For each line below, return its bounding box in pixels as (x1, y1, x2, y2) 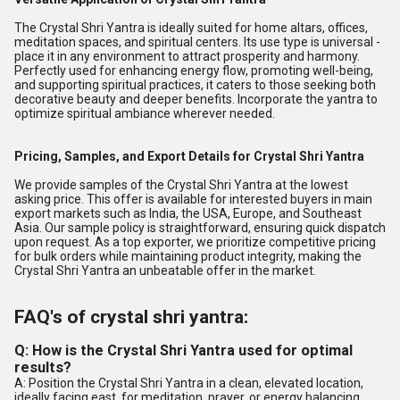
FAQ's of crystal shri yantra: (14, 306, 248, 328)
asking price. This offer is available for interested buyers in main (14, 192, 372, 206)
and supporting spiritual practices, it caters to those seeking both (14, 78, 376, 92)
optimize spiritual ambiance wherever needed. (14, 106, 275, 121)
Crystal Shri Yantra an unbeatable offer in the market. (14, 263, 316, 278)
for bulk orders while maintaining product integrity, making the (14, 249, 362, 263)
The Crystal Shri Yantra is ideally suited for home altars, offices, (14, 21, 368, 35)
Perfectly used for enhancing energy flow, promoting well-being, (14, 63, 373, 78)
